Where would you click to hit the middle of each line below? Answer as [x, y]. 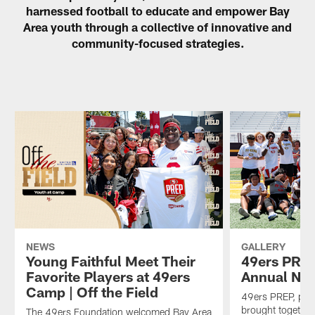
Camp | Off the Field [92, 291]
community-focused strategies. [157, 43]
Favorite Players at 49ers [108, 276]
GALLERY [264, 246]
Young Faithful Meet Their [110, 261]
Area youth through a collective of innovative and [157, 27]
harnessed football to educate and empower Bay [157, 11]
